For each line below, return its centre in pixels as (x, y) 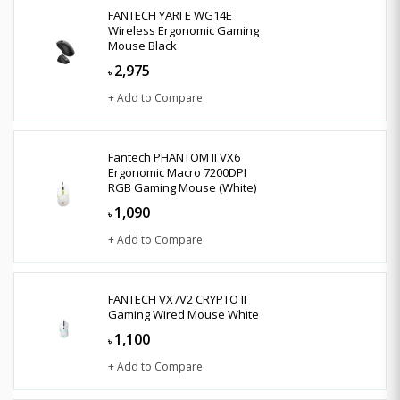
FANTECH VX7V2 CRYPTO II (177, 299)
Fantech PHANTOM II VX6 (174, 157)
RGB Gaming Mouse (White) (182, 187)
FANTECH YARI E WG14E (170, 15)
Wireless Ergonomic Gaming (183, 30)
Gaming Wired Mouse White (183, 314)
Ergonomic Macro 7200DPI (177, 172)
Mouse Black (142, 45)
